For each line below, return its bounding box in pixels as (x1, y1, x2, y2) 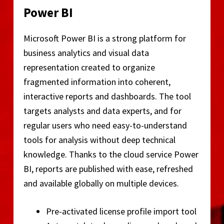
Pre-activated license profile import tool (45, 205, 196, 217)
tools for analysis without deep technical (23, 133, 175, 145)
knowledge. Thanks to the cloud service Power (23, 148, 198, 160)
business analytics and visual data (23, 46, 149, 58)
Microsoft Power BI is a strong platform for (23, 32, 186, 44)
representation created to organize (23, 61, 155, 73)
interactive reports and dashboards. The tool (23, 90, 191, 102)
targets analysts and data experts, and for (23, 104, 181, 116)
